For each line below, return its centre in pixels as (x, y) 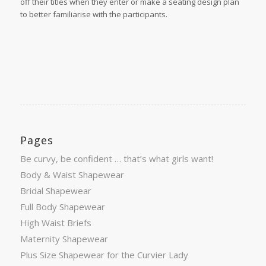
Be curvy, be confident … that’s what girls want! (116, 159)
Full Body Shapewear (62, 207)
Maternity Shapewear (64, 239)
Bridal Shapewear (56, 191)
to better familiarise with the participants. (94, 15)
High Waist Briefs (56, 223)
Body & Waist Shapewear (72, 175)
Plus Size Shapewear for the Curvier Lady (104, 255)
